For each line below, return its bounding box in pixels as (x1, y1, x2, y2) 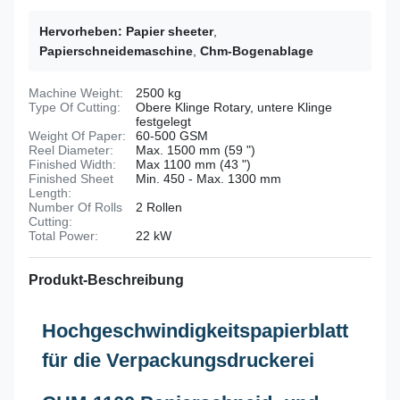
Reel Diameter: (29, 143, 113, 157)
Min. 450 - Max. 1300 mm (136, 171, 281, 186)
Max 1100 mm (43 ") (136, 157, 251, 171)
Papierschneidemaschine (39, 44, 193, 58)
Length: (29, 186, 71, 200)
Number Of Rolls (29, 200, 122, 214)
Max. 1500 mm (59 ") (136, 143, 255, 157)
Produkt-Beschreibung (29, 272, 184, 287)
